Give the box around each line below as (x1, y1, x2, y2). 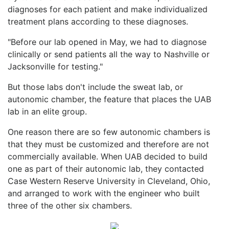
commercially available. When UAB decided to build (8, 151, 208, 162)
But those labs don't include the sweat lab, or (8, 81, 183, 92)
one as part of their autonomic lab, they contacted (8, 163, 204, 174)
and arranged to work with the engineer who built (8, 188, 200, 198)
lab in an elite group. (8, 106, 87, 117)
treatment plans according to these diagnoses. (8, 16, 188, 27)
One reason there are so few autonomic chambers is (8, 126, 210, 137)
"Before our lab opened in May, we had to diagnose (8, 36, 207, 47)
